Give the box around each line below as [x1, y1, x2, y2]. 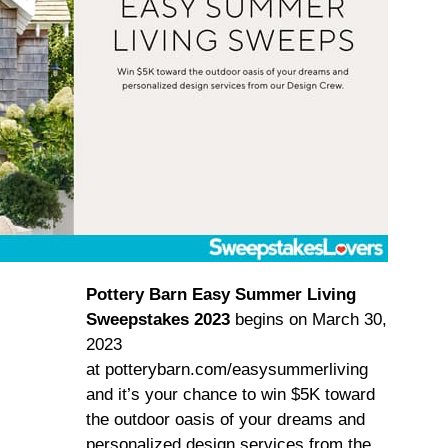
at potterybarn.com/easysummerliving [86, 360, 368, 379]
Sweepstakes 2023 [86, 310, 230, 329]
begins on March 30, [230, 310, 387, 329]
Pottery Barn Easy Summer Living [86, 285, 356, 304]
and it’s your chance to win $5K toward [86, 385, 375, 404]
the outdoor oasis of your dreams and [86, 410, 365, 429]
